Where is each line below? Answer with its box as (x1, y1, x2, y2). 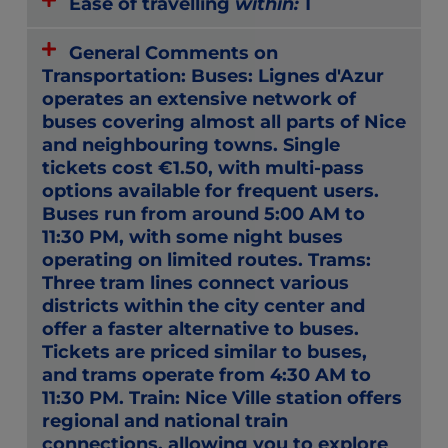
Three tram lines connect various (42, 271, 349, 295)
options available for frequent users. (42, 179, 379, 203)
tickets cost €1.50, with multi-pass (42, 156, 364, 180)
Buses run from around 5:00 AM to (42, 202, 365, 226)
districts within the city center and (42, 294, 365, 318)
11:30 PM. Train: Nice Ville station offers (42, 386, 402, 410)
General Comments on (69, 41, 279, 65)
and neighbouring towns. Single (42, 133, 340, 157)
